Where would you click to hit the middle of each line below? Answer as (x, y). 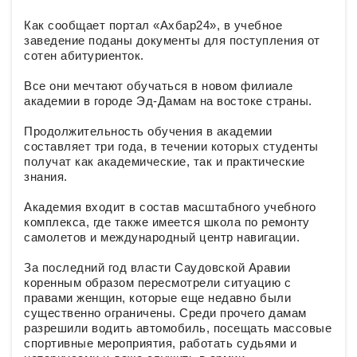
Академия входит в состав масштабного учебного (170, 207)
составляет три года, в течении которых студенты (171, 147)
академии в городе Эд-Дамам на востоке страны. (168, 101)
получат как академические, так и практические (165, 162)
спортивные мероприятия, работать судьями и (160, 343)
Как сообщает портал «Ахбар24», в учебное (153, 25)
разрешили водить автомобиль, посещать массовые (178, 328)
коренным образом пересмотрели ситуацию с (157, 283)
